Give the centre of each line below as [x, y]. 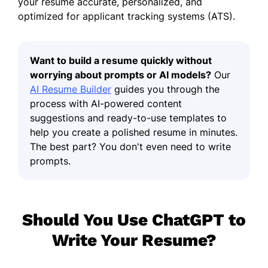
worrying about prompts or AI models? [121, 74]
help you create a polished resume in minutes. [134, 132]
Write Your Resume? [134, 240]
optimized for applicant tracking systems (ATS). [127, 16]
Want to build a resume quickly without [121, 60]
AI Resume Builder [71, 89]
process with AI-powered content [106, 103]
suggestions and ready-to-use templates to [128, 118]
